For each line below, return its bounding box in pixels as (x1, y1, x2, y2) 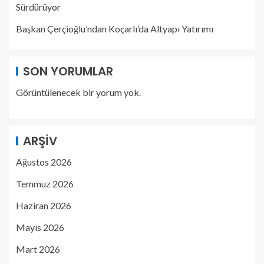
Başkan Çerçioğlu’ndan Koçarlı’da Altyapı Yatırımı (16, 22, 213, 34)
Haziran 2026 (16, 199, 71, 211)
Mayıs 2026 (16, 221, 64, 233)
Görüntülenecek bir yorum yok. (16, 86, 141, 98)
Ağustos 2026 (16, 156, 72, 167)
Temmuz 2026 (16, 177, 74, 189)
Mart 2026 (16, 243, 60, 255)
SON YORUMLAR (23, 62, 113, 80)
